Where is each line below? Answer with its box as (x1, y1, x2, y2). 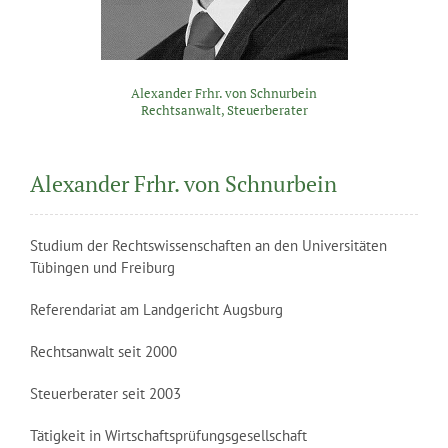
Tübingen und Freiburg (29, 258, 175, 277)
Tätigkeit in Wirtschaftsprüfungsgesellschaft (29, 426, 307, 445)
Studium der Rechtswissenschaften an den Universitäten (29, 236, 387, 255)
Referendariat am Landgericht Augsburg (29, 300, 283, 319)
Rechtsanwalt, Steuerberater (140, 101, 308, 119)
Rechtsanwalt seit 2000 (29, 342, 177, 361)
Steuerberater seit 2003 (29, 384, 181, 403)
